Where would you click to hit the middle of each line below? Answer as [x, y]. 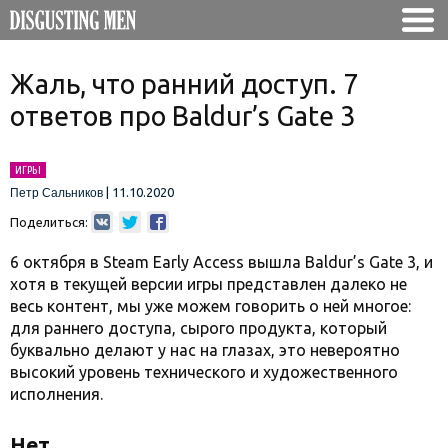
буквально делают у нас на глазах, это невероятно [205, 350]
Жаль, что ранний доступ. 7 [184, 84]
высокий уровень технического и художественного [204, 372]
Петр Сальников [56, 193]
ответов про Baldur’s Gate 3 [182, 116]
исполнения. [58, 394]
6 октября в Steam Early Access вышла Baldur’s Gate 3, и [221, 262]
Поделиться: [49, 222]
